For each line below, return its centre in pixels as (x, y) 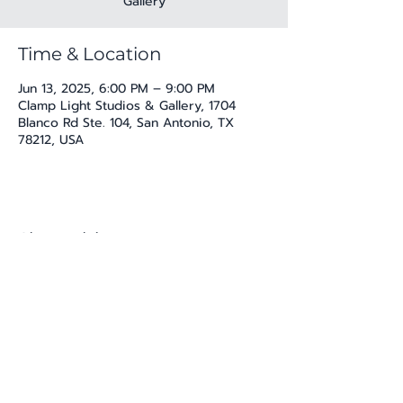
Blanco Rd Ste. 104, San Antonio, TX (126, 122)
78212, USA (51, 139)
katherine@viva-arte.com (144, 373)
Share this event (91, 239)
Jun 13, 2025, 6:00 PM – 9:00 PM (116, 88)
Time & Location (90, 54)
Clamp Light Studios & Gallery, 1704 (127, 105)
